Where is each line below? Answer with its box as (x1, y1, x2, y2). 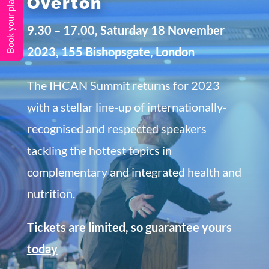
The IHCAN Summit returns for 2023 (26, 77, 220, 92)
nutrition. (26, 186, 75, 201)
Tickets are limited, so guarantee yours (26, 219, 232, 234)
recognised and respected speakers (26, 121, 207, 136)
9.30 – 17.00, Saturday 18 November (26, 22, 225, 37)
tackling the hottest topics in (26, 142, 172, 157)
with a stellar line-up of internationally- (26, 99, 227, 114)
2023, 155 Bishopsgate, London (26, 44, 195, 59)
